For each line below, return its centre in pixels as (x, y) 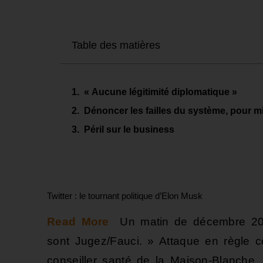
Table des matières (116, 45)
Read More (78, 222)
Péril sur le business (129, 129)
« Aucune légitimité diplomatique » (161, 92)
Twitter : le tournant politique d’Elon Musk (125, 196)
